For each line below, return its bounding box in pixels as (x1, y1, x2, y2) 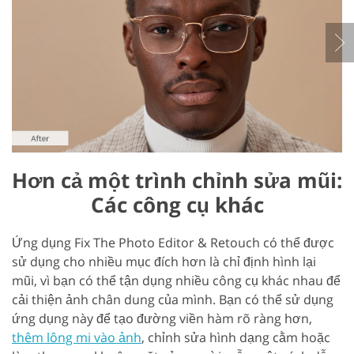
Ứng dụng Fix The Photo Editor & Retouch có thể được (12, 234, 334, 252)
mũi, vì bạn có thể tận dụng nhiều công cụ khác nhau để (12, 272, 341, 290)
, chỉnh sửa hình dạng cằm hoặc (141, 329, 330, 347)
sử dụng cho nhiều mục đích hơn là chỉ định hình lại (12, 253, 316, 271)
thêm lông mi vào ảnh (12, 329, 141, 347)
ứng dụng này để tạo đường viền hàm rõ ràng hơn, (12, 310, 312, 328)
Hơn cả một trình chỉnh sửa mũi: (12, 166, 342, 195)
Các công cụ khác (90, 190, 264, 220)
